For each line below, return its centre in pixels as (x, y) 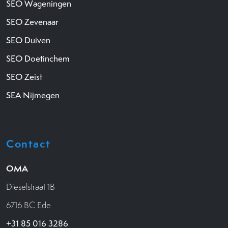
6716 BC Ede (28, 205)
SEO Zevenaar (32, 22)
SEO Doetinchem (38, 58)
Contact (28, 144)
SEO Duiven (28, 40)
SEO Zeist (24, 77)
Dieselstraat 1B (31, 187)
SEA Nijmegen (33, 95)
